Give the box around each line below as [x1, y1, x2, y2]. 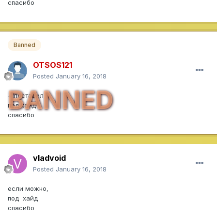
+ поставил [8, 92, 44, 99]
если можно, [8, 185, 48, 192]
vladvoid [33, 153, 66, 163]
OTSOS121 [33, 60, 72, 70]
